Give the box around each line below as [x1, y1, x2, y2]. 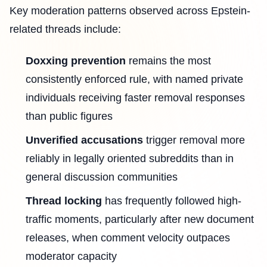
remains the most [126, 55, 211, 67]
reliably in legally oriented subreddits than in [26, 153, 234, 165]
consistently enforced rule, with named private [26, 73, 243, 86]
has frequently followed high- [102, 195, 241, 207]
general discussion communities [26, 171, 178, 184]
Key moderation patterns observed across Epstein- [10, 4, 250, 17]
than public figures [26, 110, 113, 123]
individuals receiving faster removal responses [26, 92, 245, 104]
